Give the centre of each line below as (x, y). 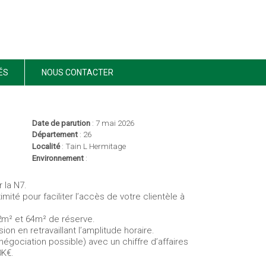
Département (55, 134)
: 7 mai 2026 (113, 123)
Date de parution (61, 123)
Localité (46, 146)
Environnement (58, 158)
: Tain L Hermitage (93, 146)
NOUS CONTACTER (77, 73)
